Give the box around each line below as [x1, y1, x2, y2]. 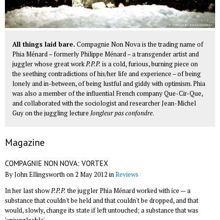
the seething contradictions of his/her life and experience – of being [12, 69, 201, 78]
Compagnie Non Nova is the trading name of [75, 39, 203, 49]
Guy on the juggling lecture [12, 108, 90, 117]
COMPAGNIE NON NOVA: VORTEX [5, 159, 108, 168]
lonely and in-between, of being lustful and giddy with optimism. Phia [12, 79, 205, 88]
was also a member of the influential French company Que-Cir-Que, [12, 88, 203, 98]
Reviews [115, 170, 138, 179]
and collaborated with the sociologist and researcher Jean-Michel [12, 98, 196, 108]
